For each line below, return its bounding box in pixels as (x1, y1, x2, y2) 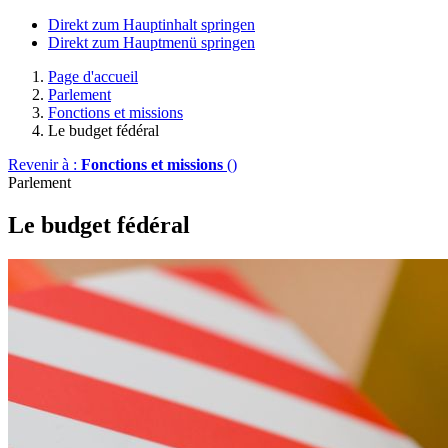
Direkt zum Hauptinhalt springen (48, 16, 255, 33)
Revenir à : (8, 156, 81, 173)
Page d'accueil (48, 68, 138, 85)
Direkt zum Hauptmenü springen (48, 34, 255, 51)
